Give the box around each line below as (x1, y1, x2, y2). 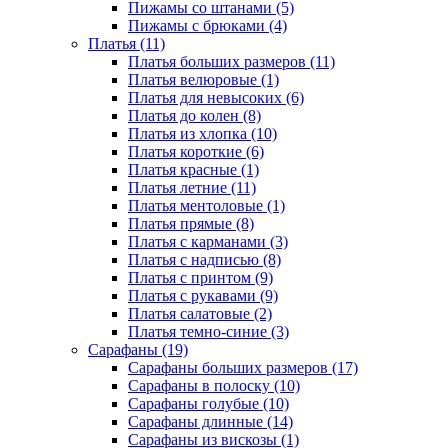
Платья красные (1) (128, 161, 259, 178)
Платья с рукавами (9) (128, 287, 278, 304)
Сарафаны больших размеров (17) (128, 359, 358, 376)
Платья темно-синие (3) (128, 323, 289, 340)
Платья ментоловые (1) (128, 197, 285, 214)
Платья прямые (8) (128, 215, 254, 232)
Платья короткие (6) (128, 143, 264, 160)
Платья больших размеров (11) (128, 53, 335, 70)
